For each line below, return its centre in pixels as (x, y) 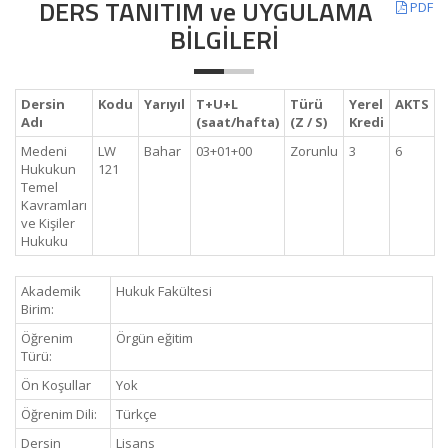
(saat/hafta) (237, 122)
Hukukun (48, 169)
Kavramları (54, 205)
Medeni (44, 151)
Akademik (51, 291)
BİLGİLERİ (224, 39)
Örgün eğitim (154, 338)
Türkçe (136, 414)
